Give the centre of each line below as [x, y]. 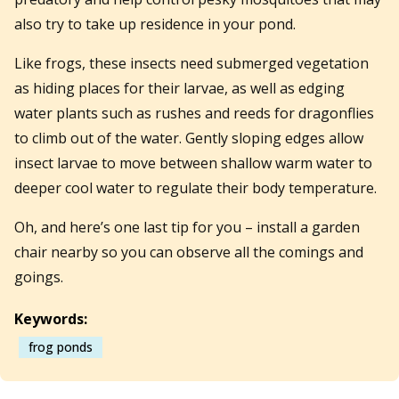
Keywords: [51, 318]
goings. [39, 277]
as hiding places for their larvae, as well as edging [179, 88]
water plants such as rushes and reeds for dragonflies [194, 113]
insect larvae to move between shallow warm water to [193, 163]
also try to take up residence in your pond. [155, 24]
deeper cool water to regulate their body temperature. [195, 187]
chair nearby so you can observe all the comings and [189, 252]
